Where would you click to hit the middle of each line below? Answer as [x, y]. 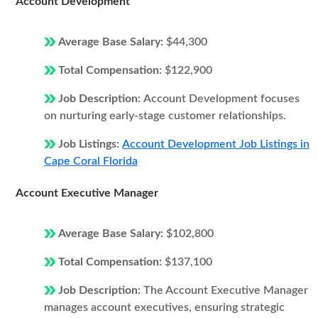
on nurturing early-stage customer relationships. [165, 116]
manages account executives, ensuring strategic [164, 307]
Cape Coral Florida [91, 161]
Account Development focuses [221, 99]
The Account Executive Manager [226, 290]
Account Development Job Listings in [216, 144]
